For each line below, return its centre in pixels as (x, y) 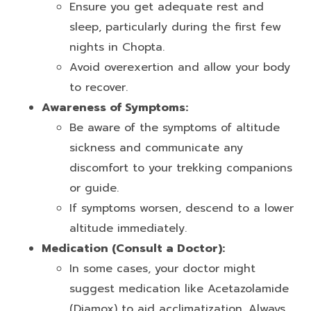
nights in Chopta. (117, 47)
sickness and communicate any (156, 148)
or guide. (94, 188)
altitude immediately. (128, 228)
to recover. (99, 87)
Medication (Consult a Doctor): (133, 248)
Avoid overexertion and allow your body (180, 67)
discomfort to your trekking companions (181, 168)
